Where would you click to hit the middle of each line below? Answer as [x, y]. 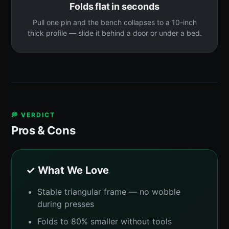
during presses [66, 204]
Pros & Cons [43, 130]
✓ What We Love [68, 170]
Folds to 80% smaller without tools [105, 221]
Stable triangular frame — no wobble [109, 191]
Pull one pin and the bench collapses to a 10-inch [114, 22]
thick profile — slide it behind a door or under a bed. [114, 33]
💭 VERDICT [33, 114]
